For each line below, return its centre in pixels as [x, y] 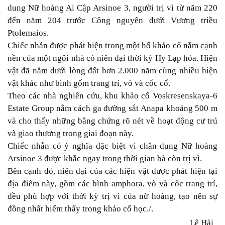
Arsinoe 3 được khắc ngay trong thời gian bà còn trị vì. [105, 159]
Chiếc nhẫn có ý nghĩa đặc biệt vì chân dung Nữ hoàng [113, 146]
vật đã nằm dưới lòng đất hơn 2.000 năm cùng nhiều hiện [113, 71]
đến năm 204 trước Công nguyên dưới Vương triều [113, 21]
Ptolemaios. [28, 33]
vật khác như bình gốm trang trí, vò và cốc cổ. [89, 83]
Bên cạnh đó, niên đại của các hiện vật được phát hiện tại [113, 171]
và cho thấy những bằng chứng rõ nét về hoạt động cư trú [113, 121]
